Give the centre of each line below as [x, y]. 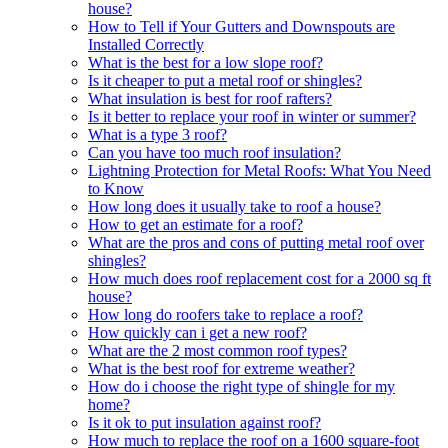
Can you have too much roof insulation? [214, 152]
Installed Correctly [146, 44]
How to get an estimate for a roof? [195, 224]
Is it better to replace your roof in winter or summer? [252, 116]
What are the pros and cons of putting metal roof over [256, 242]
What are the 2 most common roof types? [217, 350]
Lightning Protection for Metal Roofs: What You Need [259, 170]
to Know [116, 188]
